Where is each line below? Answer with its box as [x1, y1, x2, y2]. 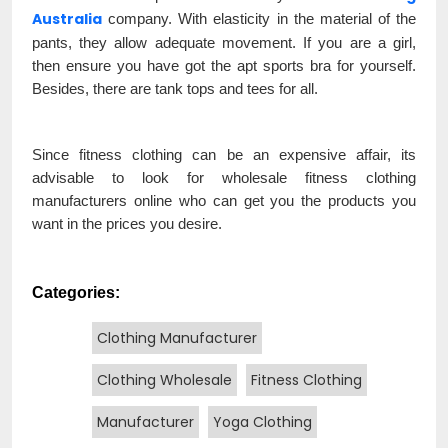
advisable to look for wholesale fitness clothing [32, 168, 416, 186]
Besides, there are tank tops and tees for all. [32, 79, 318, 97]
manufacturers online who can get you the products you [32, 191, 416, 209]
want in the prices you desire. [32, 214, 222, 232]
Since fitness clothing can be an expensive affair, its [32, 145, 416, 163]
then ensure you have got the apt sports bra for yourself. [32, 56, 416, 74]
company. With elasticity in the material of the [102, 9, 416, 27]
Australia [32, 8, 102, 29]
